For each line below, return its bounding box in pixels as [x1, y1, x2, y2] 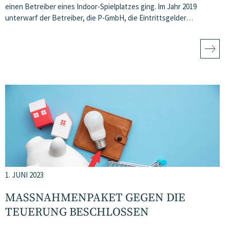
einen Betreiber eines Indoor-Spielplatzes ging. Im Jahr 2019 [5, 2, 197, 11]
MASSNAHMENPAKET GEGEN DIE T [5, 190, 185, 205]
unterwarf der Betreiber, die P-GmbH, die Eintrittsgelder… [5, 13, 193, 23]
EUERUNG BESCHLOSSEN [5, 205, 140, 220]
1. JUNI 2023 [5, 170, 44, 180]
